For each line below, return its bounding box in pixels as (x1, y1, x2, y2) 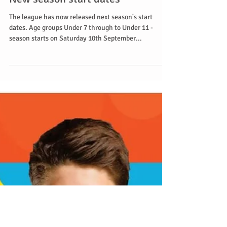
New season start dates (9, 103, 120, 117)
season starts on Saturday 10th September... (9, 145, 142, 154)
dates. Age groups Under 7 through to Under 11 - (9, 135, 153, 143)
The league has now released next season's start (9, 124, 153, 133)
